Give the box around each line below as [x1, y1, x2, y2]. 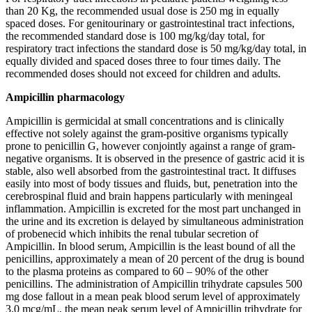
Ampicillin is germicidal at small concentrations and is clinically [6, 115, 284, 127]
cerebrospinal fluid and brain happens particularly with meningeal [6, 190, 292, 203]
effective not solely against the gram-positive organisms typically [6, 127, 288, 140]
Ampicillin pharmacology [6, 91, 125, 104]
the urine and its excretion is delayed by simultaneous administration [6, 215, 304, 228]
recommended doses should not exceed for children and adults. [6, 68, 281, 80]
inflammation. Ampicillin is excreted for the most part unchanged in [6, 203, 301, 215]
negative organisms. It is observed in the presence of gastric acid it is [6, 153, 304, 165]
